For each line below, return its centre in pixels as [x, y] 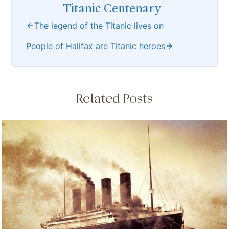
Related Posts [114, 99]
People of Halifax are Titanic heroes [96, 46]
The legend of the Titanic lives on [99, 26]
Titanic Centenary [112, 9]
